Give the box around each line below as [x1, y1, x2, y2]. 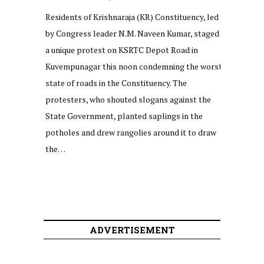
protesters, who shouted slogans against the [45, 93, 211, 105]
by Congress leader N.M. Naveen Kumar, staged [45, 27, 219, 39]
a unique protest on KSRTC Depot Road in [45, 44, 198, 55]
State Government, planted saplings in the [45, 110, 203, 121]
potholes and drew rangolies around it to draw [45, 126, 216, 138]
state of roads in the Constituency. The [45, 77, 187, 88]
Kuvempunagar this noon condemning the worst [45, 60, 222, 72]
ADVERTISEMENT [89, 223, 175, 236]
